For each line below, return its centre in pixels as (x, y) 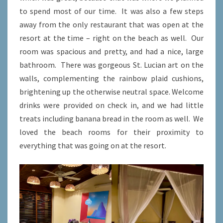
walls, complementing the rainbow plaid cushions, (111, 78)
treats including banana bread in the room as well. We (111, 118)
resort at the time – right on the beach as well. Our (111, 38)
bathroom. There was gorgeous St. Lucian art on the (111, 64)
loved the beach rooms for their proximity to (111, 132)
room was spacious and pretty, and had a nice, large (111, 51)
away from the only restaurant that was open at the (111, 24)
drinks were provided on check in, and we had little (111, 105)
